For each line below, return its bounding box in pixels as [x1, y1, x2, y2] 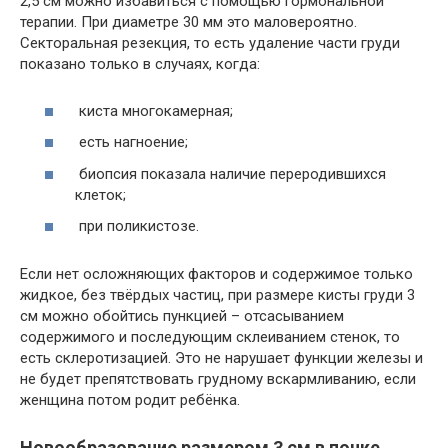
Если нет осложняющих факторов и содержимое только [20, 265, 413, 283]
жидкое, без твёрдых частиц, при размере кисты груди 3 [20, 286, 415, 304]
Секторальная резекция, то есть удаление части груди [20, 34, 400, 52]
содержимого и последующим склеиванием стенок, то [20, 328, 400, 346]
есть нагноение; [75, 133, 188, 151]
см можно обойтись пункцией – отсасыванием [20, 307, 344, 325]
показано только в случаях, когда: [20, 55, 260, 73]
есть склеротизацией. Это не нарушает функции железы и [20, 349, 423, 367]
